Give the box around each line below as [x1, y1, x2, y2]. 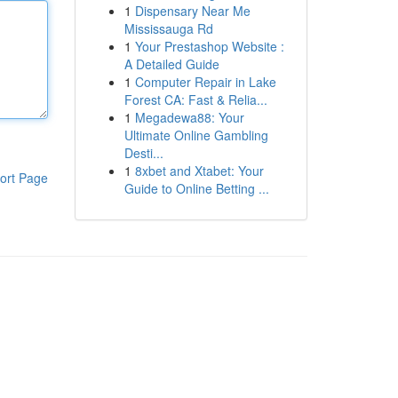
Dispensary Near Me [134, 2, 251, 20]
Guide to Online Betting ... [123, 179, 269, 197]
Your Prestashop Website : [134, 37, 284, 55]
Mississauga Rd [123, 20, 213, 37]
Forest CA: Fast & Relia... [123, 91, 267, 108]
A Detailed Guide [123, 55, 219, 73]
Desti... [123, 144, 163, 162]
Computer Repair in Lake [134, 73, 276, 91]
